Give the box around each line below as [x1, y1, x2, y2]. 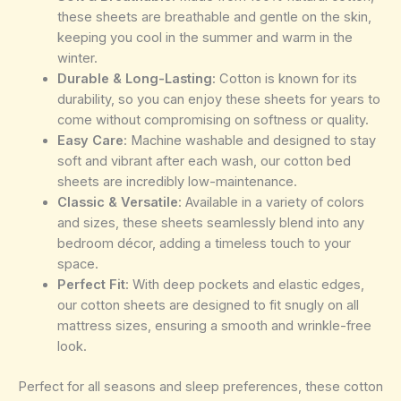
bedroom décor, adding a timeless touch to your [56, 235, 351, 252]
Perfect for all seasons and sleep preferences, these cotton [18, 378, 383, 395]
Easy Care [56, 132, 124, 149]
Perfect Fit [56, 277, 125, 294]
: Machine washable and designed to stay [123, 132, 376, 149]
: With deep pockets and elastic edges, [124, 277, 364, 294]
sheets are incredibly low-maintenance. [56, 174, 297, 191]
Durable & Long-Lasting [56, 71, 212, 88]
